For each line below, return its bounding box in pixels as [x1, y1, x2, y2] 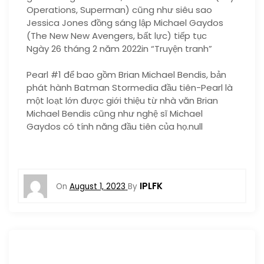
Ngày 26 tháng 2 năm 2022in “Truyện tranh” [27, 42, 212, 55]
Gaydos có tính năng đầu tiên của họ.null [27, 120, 203, 133]
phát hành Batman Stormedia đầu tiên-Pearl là [27, 81, 233, 94]
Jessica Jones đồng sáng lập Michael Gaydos [27, 16, 223, 29]
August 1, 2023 [69, 180, 126, 192]
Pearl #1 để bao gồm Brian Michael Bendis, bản [27, 68, 226, 81]
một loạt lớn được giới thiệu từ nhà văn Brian [27, 94, 218, 107]
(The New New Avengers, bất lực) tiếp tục [27, 29, 207, 42]
